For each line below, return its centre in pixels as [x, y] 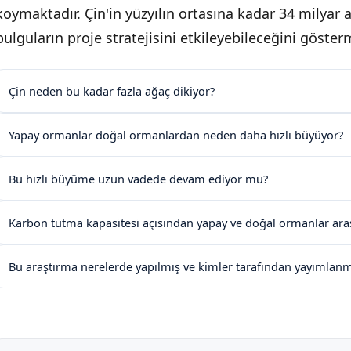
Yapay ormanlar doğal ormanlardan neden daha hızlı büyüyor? [176, 135]
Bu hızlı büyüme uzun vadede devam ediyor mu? [138, 179]
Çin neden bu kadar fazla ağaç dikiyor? [112, 91]
